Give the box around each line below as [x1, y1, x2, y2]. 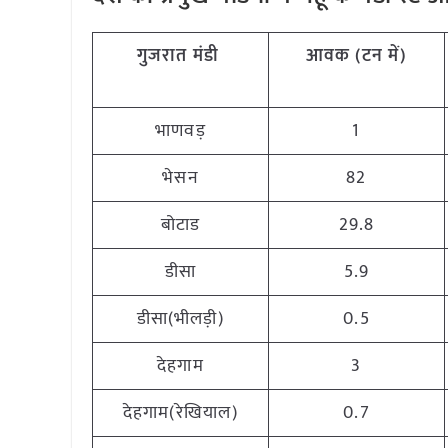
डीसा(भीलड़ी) [136, 304, 225, 334]
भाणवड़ [155, 116, 206, 146]
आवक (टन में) [305, 41, 408, 71]
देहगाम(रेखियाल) [123, 398, 238, 428]
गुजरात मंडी [137, 41, 219, 71]
